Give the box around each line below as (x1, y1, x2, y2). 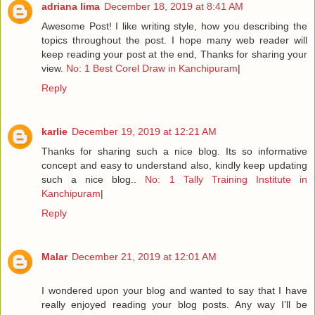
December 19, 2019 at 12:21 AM (72, 126, 217, 138)
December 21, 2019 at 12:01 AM (72, 251, 217, 263)
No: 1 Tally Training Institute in (136, 174, 308, 186)
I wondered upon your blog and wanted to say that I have (41, 285, 307, 297)
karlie (41, 126, 67, 138)
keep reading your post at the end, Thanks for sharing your (41, 49, 307, 60)
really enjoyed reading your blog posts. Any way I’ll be (41, 299, 307, 311)
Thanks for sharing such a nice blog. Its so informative (41, 146, 307, 157)
